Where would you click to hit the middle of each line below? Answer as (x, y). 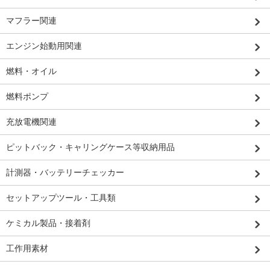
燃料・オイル (31, 71)
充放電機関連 (31, 121)
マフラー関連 (31, 20)
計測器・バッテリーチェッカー (65, 172)
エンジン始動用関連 (44, 46)
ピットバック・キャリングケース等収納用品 (90, 147)
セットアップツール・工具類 (61, 197)
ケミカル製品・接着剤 (48, 223)
